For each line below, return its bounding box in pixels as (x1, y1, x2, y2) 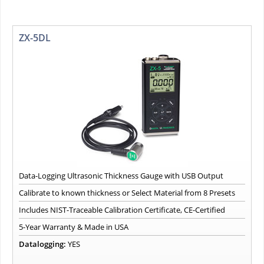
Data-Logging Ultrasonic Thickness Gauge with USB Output (19, 170, 223, 181)
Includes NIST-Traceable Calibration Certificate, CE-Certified (19, 204, 225, 216)
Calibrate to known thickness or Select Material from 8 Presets (19, 187, 235, 199)
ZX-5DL (19, 31, 51, 45)
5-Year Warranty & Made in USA (19, 222, 128, 233)
